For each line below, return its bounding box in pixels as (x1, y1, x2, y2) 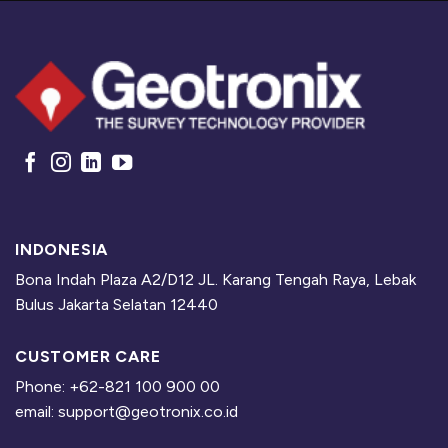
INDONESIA (15, 239, 109, 259)
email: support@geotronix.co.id (15, 401, 238, 421)
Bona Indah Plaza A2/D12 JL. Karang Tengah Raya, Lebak (15, 269, 416, 289)
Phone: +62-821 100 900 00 (15, 376, 220, 396)
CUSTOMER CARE (15, 346, 161, 366)
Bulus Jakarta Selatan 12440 (15, 294, 218, 314)
